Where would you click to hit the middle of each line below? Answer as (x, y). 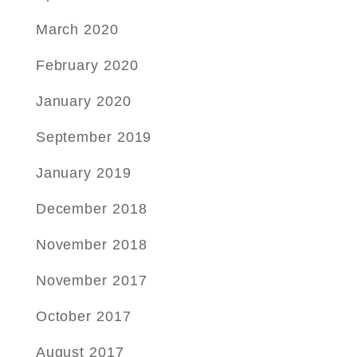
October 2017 (83, 316)
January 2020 (83, 101)
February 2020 (87, 65)
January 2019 (83, 173)
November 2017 (91, 280)
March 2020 (77, 29)
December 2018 (91, 209)
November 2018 (91, 245)
